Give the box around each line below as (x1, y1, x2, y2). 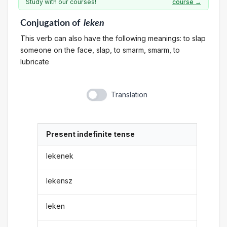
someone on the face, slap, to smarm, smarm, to (20, 45, 180, 54)
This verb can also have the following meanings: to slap (20, 33, 206, 43)
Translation (110, 90, 147, 99)
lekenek (46, 151, 74, 160)
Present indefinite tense (46, 130, 135, 139)
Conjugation (20, 19, 70, 27)
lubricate (20, 57, 49, 66)
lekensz (46, 176, 73, 185)
